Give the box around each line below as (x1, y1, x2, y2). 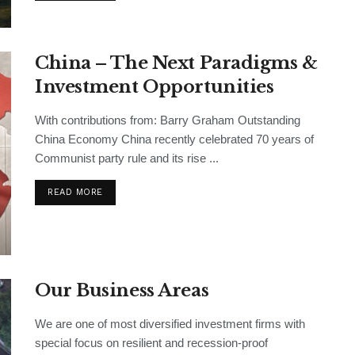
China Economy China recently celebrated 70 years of (35, 132, 314, 146)
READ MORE (48, 186, 103, 197)
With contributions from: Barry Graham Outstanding (35, 113, 300, 127)
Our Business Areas (35, 279, 209, 301)
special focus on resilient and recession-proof (35, 335, 268, 349)
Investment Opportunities (35, 75, 274, 97)
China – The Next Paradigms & (35, 52, 318, 74)
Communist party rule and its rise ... (35, 151, 219, 165)
